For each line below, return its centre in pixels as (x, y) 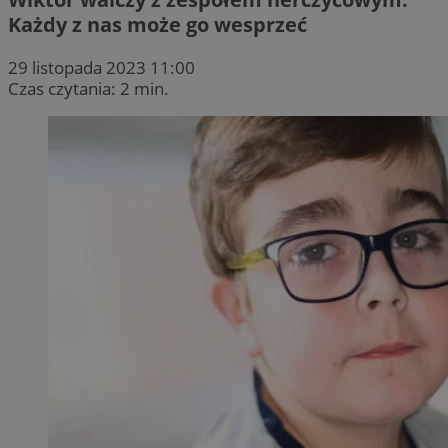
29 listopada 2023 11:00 (101, 67)
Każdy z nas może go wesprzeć (157, 24)
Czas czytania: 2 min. (88, 88)
